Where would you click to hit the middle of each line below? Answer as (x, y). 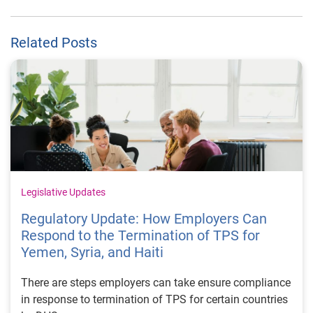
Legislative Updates (63, 192)
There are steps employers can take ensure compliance (156, 283)
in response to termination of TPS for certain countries (154, 300)
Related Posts (54, 42)
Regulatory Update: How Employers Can (144, 219)
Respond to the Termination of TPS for (140, 236)
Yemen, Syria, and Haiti (92, 253)
